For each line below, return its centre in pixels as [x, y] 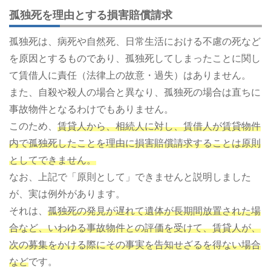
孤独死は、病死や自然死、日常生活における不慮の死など [135, 41]
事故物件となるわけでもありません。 [91, 109]
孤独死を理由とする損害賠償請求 [91, 15]
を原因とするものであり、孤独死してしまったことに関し [135, 58]
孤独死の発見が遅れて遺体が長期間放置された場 [154, 211]
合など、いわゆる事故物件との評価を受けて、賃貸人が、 [135, 227]
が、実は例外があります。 [67, 194]
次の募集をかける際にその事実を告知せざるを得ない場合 [135, 244]
